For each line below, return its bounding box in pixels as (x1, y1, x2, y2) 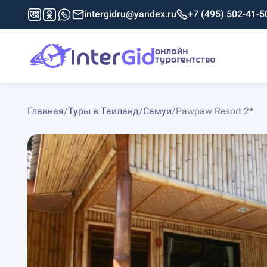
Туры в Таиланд (67, 105, 139, 117)
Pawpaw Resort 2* (175, 105, 253, 117)
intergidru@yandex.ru (83, 8, 176, 20)
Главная (27, 105, 64, 117)
